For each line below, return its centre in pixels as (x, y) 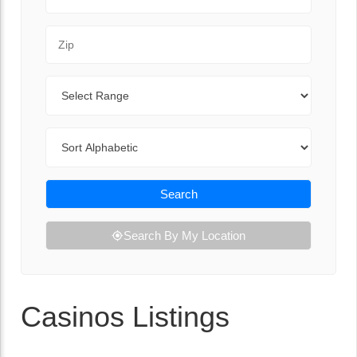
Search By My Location (184, 235)
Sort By (65, 136)
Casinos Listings (125, 317)
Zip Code (71, 34)
